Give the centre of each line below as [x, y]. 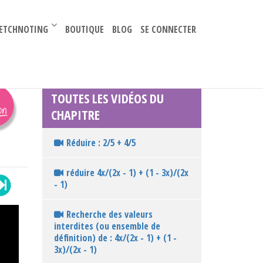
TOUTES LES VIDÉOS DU [107, 98]
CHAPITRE [75, 114]
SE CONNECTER [168, 29]
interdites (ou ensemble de [107, 226]
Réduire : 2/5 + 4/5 [101, 143]
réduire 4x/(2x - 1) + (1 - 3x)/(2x [127, 173]
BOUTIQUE [84, 29]
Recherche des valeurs [109, 214]
